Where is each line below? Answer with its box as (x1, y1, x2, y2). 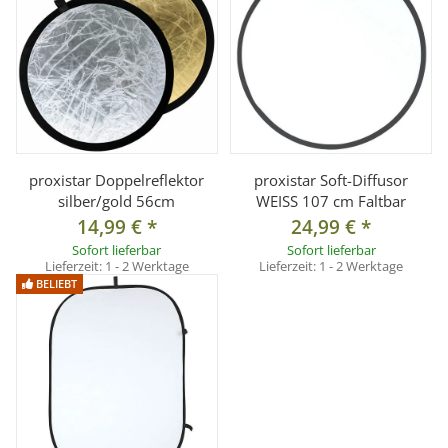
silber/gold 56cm (58, 191, 176, 212)
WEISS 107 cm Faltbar (256, 191, 407, 212)
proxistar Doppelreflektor (29, 170, 205, 191)
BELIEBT (33, 276, 78, 292)
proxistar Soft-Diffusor (254, 170, 409, 191)
